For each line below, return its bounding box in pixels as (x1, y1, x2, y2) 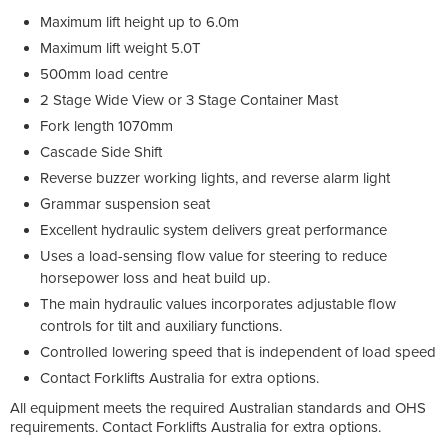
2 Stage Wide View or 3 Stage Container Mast (40, 90, 338, 109)
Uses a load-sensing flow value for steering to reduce (40, 246, 387, 265)
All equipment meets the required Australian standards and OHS (10, 398, 426, 417)
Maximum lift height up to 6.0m (40, 12, 239, 31)
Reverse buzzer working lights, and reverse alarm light (40, 168, 390, 187)
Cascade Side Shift (40, 142, 162, 161)
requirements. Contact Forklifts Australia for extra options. (10, 417, 381, 436)
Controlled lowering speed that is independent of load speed (40, 342, 436, 361)
